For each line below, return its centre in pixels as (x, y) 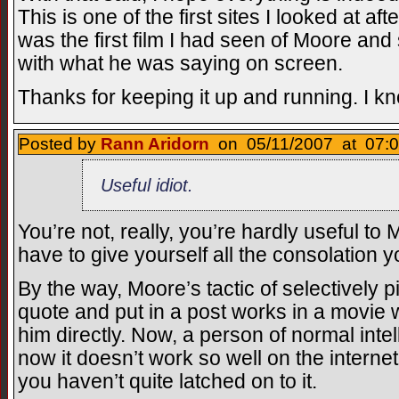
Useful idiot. (147, 184)
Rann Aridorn (155, 144)
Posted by (60, 144)
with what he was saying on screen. (180, 63)
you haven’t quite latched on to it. (167, 382)
